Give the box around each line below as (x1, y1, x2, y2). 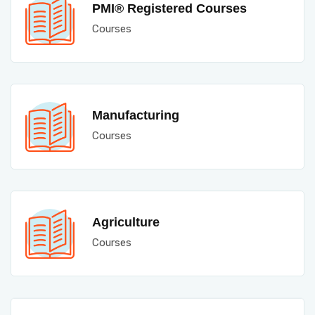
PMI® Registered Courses (92, 1, 247, 15)
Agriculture (92, 215, 160, 229)
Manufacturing (92, 108, 179, 122)
